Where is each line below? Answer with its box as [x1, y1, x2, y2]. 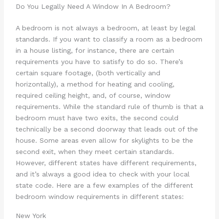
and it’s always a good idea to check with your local [15, 170, 190, 178]
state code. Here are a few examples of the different [15, 181, 193, 190]
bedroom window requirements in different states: [15, 193, 184, 201]
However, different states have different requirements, [15, 159, 197, 167]
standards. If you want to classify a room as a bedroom [15, 35, 202, 44]
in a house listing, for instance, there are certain [15, 46, 174, 55]
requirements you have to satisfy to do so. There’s [15, 58, 183, 66]
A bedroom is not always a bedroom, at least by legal [15, 24, 196, 32]
